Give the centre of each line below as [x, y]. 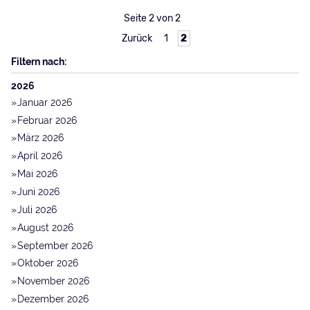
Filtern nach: [38, 62]
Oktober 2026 [48, 263]
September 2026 [55, 245]
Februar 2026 [47, 120]
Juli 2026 [37, 209]
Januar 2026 [45, 102]
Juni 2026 [39, 192]
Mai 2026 [38, 174]
